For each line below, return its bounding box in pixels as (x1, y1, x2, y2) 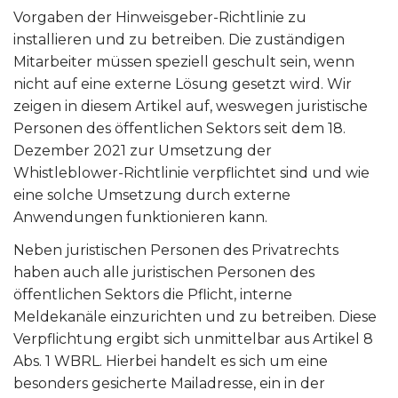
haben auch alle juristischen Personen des (13, 264, 314, 281)
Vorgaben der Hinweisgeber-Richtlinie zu (13, 9, 306, 26)
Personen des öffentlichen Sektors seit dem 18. (13, 120, 346, 137)
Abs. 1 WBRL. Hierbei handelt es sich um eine (13, 353, 328, 370)
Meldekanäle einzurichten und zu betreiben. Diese (13, 308, 377, 325)
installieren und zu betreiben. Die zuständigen (13, 31, 345, 48)
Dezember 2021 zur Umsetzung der (13, 142, 272, 159)
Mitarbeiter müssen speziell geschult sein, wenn (13, 53, 354, 70)
